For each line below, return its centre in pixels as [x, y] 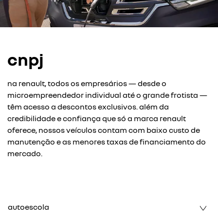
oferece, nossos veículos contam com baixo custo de [104, 130]
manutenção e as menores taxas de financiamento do [107, 141]
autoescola [28, 207]
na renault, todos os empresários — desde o [87, 83]
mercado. [25, 153]
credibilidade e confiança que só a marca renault [97, 118]
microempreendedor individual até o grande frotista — [107, 95]
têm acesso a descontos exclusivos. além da [88, 106]
